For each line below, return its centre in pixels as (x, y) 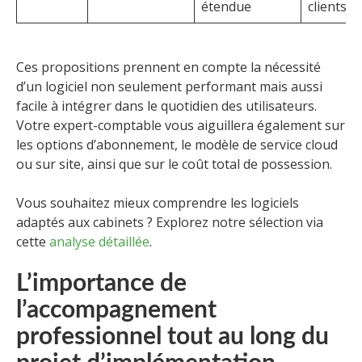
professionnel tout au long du (173, 337)
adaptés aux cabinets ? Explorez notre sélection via (170, 223)
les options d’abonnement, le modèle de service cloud (177, 145)
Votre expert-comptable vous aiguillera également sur (181, 126)
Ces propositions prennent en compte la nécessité (168, 67)
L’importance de (101, 284)
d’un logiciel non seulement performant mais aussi (169, 87)
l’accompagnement (116, 311)
